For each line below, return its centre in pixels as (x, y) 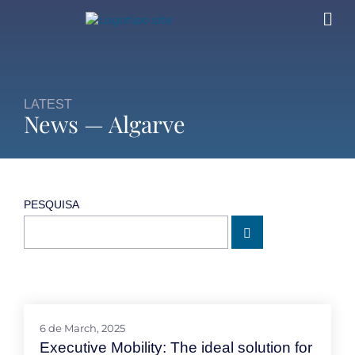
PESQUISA (52, 204)
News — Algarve (105, 124)
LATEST (48, 104)
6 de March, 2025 (82, 328)
